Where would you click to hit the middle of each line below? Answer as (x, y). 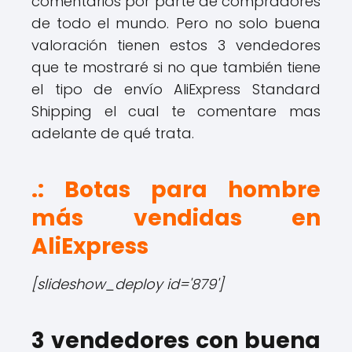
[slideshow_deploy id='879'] (128, 284)
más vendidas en (176, 218)
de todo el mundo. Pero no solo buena (176, 24)
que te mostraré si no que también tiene (176, 68)
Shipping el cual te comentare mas (176, 112)
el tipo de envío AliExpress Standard (176, 90)
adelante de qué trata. (113, 134)
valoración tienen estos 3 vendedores (176, 46)
